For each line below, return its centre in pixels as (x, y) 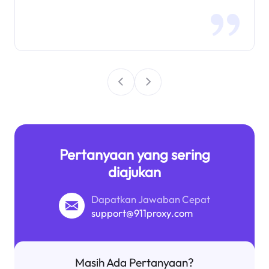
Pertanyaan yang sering (134, 154)
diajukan (134, 171)
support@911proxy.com (142, 213)
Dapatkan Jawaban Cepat (151, 199)
